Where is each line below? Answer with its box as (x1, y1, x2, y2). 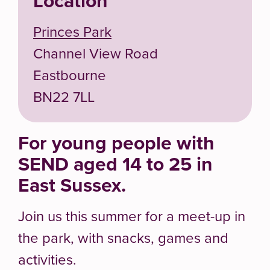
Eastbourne (33, 64, 106, 85)
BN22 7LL (33, 86, 95, 107)
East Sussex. (18, 170, 126, 199)
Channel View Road (33, 42, 158, 63)
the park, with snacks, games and (18, 227, 228, 248)
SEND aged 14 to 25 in (18, 149, 213, 178)
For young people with (18, 128, 215, 157)
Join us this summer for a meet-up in (18, 205, 245, 226)
